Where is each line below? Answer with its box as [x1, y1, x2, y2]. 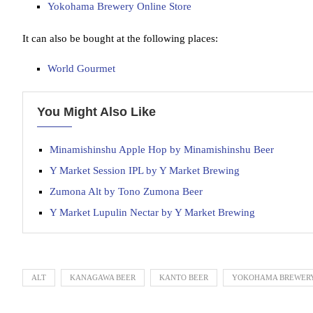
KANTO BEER [159, 273, 208, 282]
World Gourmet [48, 63, 115, 74]
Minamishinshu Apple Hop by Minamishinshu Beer [50, 144, 274, 155]
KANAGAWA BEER [70, 273, 136, 282]
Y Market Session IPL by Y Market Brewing [50, 165, 240, 176]
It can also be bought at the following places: [22, 33, 218, 44]
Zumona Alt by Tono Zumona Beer [50, 186, 203, 197]
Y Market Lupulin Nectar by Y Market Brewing [50, 207, 255, 218]
